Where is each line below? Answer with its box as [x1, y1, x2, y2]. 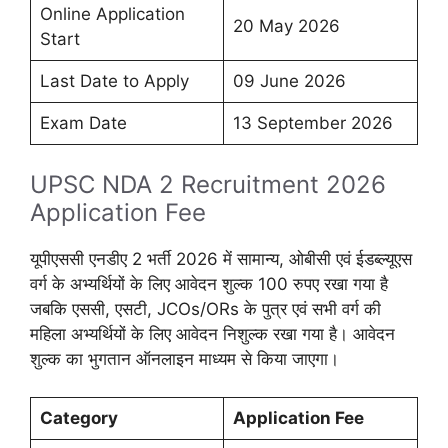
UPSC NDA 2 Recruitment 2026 [30, 169, 386, 199]
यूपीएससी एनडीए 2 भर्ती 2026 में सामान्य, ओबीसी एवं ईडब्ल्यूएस [30, 248, 412, 269]
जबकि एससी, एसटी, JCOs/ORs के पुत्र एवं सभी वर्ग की [30, 298, 381, 319]
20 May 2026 [232, 16, 340, 37]
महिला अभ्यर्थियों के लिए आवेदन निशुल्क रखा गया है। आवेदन [30, 323, 395, 344]
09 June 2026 [232, 71, 346, 92]
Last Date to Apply [39, 71, 189, 92]
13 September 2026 [232, 113, 393, 134]
